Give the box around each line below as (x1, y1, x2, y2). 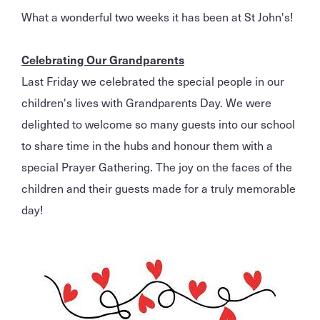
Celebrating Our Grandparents (21, 50, 184, 68)
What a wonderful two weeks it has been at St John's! (21, 7, 293, 25)
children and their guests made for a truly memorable (21, 179, 296, 196)
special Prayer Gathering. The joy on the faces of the (21, 157, 292, 175)
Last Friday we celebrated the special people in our (21, 71, 284, 89)
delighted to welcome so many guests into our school (21, 114, 295, 132)
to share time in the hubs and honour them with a (21, 136, 273, 154)
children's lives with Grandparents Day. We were (21, 93, 271, 111)
